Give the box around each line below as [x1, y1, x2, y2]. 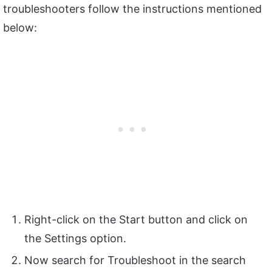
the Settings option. [24, 231, 126, 245]
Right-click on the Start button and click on [24, 212, 248, 226]
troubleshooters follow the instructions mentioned [3, 2, 262, 15]
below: [3, 21, 37, 34]
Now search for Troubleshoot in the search [24, 253, 246, 267]
